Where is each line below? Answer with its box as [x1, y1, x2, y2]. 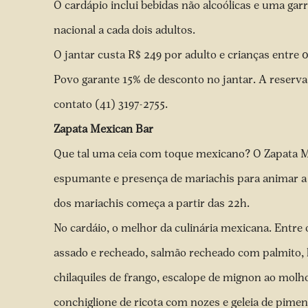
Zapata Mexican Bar [54, 122, 153, 135]
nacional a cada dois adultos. [54, 23, 198, 36]
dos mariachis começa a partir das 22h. [54, 197, 252, 210]
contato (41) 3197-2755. [54, 98, 170, 111]
